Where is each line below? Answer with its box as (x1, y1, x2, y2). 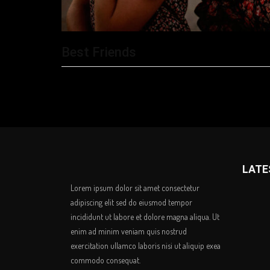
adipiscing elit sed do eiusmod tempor (71, 197, 192, 207)
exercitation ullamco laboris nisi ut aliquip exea (71, 240, 221, 251)
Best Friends (61, 45, 136, 60)
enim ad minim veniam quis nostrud (71, 226, 187, 236)
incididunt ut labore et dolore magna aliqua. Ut (71, 212, 219, 222)
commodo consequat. (71, 255, 140, 265)
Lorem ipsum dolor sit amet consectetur (71, 183, 199, 193)
